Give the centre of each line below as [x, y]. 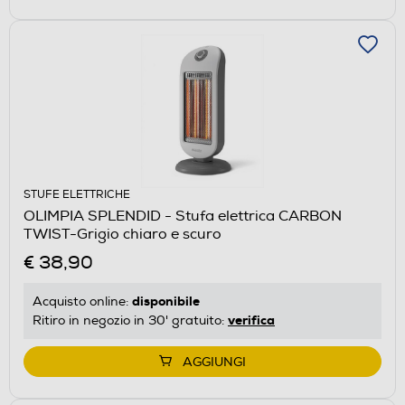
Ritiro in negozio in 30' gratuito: [130, 320]
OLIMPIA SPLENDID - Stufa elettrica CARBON [183, 216]
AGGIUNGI [214, 362]
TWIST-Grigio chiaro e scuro [122, 234]
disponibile [166, 301]
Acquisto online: [82, 301]
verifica [251, 320]
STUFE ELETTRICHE [77, 194]
